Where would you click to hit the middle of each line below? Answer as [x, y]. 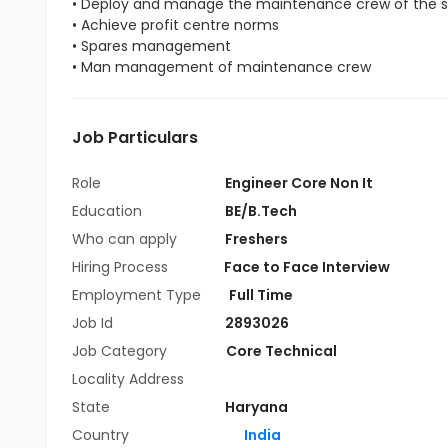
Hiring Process [122, 267]
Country [100, 435]
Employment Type [136, 295]
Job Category [121, 351]
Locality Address [128, 379]
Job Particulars [135, 137]
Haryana [256, 407]
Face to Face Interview [307, 267]
